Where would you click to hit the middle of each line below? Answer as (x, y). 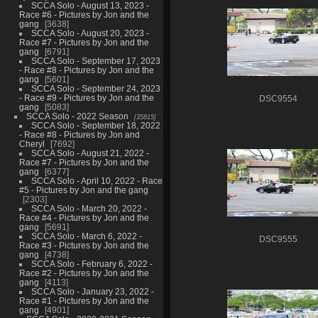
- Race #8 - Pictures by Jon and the (86, 70)
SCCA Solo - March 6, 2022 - (86, 236)
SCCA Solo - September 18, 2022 (95, 125)
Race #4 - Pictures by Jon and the (84, 217)
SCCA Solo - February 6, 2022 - (92, 263)
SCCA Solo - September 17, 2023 (95, 60)
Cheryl (32, 143)
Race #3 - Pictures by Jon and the (84, 245)
